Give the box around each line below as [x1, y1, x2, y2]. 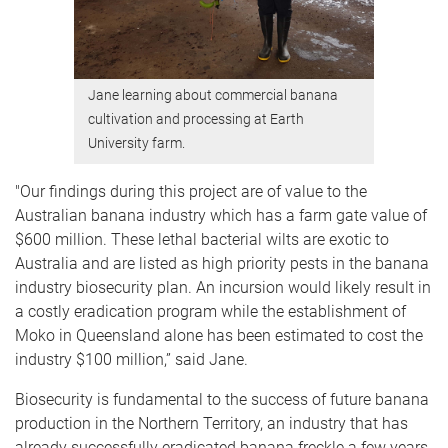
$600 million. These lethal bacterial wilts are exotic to [15, 229, 389, 249]
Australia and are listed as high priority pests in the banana [15, 253, 429, 273]
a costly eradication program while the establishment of [15, 301, 406, 321]
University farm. [88, 135, 185, 152]
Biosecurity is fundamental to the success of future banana [15, 389, 429, 409]
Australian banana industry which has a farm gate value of [15, 205, 427, 225]
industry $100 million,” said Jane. [15, 349, 248, 369]
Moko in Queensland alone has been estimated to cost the [15, 325, 423, 345]
